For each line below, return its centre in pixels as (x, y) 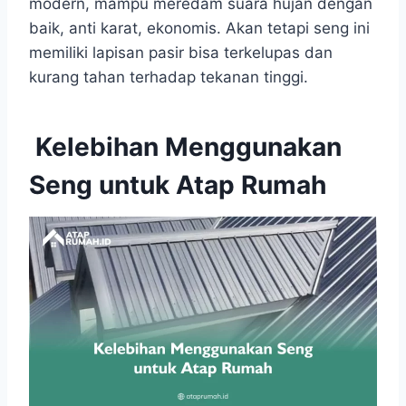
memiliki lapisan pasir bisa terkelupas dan (181, 53)
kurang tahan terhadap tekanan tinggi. (169, 77)
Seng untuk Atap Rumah (178, 185)
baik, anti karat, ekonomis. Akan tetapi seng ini (199, 29)
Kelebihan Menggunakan (185, 147)
